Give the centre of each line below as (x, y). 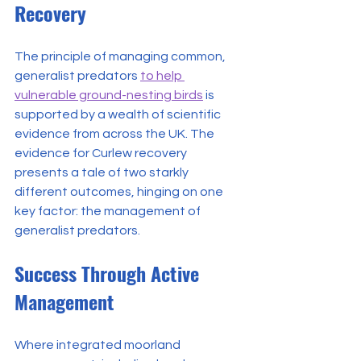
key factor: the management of (109, 211)
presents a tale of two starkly (103, 172)
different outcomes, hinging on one (120, 191)
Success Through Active (109, 273)
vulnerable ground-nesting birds (109, 95)
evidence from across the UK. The (116, 133)
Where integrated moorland (99, 344)
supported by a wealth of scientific (119, 114)
